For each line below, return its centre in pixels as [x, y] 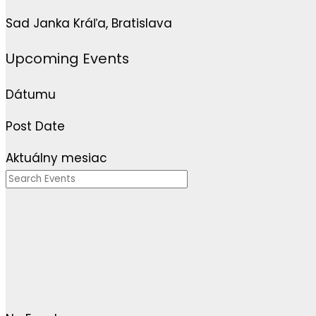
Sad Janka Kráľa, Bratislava [89, 24]
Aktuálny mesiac [56, 158]
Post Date [35, 127]
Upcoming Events [67, 59]
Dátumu [31, 95]
